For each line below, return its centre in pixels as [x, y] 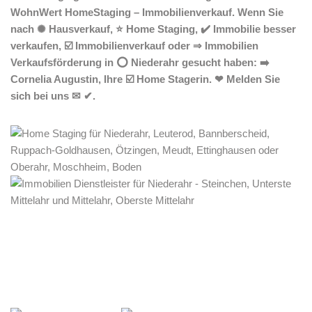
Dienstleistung [186, 277]
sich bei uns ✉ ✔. [53, 96]
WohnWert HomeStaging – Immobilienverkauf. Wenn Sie [147, 12]
